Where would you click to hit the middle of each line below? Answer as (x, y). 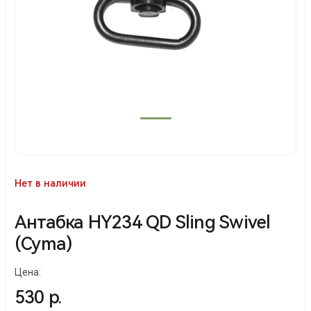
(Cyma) (44, 243)
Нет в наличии (50, 183)
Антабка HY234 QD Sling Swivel (143, 222)
